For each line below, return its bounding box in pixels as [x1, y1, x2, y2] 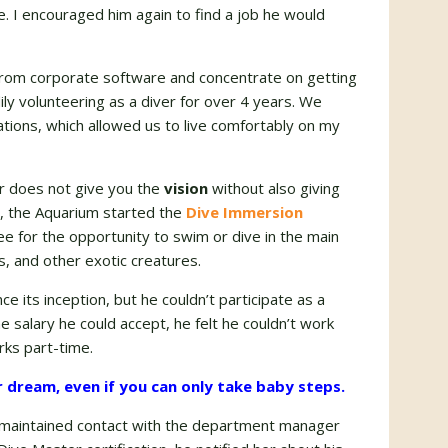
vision [164, 178, 208, 198]
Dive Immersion [186, 202, 303, 222]
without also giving [208, 178, 340, 198]
